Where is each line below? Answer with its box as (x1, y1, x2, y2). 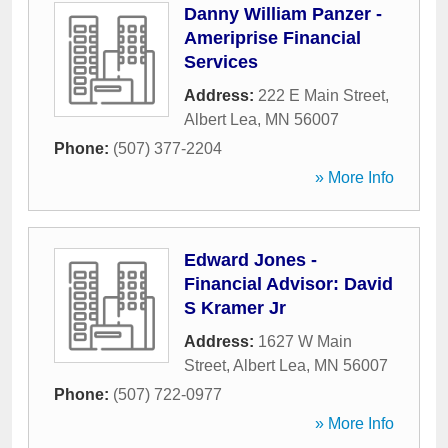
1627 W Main (258, 333, 352, 350)
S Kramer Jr (184, 298, 286, 318)
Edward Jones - (184, 250, 317, 270)
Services (184, 52, 258, 72)
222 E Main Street (258, 87, 385, 104)
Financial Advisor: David (184, 274, 393, 294)
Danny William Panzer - (184, 4, 382, 24)
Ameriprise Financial (184, 28, 361, 48)
